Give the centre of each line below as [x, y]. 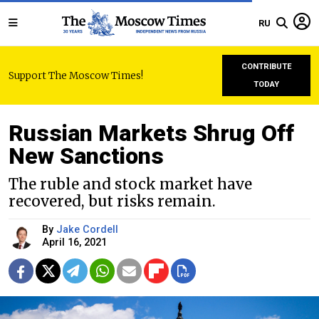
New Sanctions [86, 156]
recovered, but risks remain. [112, 202]
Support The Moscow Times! [76, 75]
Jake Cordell [87, 230]
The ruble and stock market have [130, 184]
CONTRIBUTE [266, 67]
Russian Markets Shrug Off [151, 133]
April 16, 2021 [74, 242]
